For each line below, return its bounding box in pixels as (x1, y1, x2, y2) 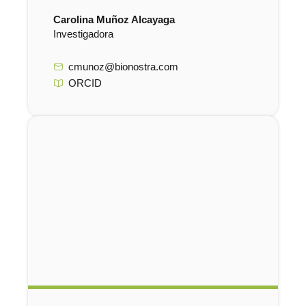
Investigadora (53, 29, 113, 40)
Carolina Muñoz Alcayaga (53, 14, 175, 26)
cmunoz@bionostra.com (68, 61, 179, 72)
